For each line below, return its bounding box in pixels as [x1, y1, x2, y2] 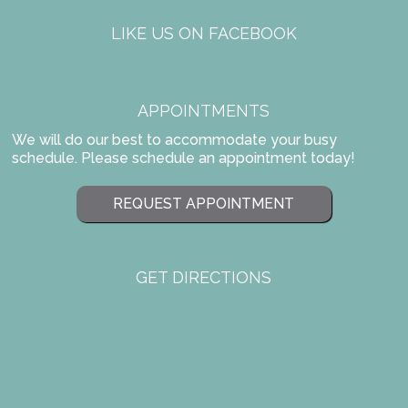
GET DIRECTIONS [136, 268, 272, 288]
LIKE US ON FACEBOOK [110, 24, 297, 44]
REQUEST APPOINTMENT [113, 194, 295, 212]
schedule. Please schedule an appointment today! [12, 148, 356, 167]
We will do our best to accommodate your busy [12, 130, 338, 148]
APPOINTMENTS [138, 100, 270, 120]
